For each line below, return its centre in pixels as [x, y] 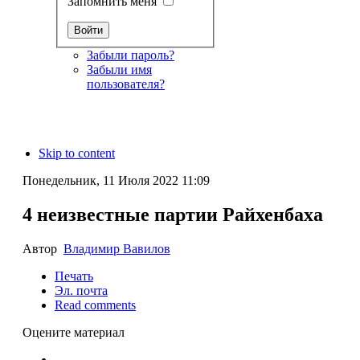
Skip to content [77, 153]
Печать [74, 276]
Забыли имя [119, 70]
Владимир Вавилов [117, 249]
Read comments [95, 305]
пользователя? [125, 84]
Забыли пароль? [130, 55]
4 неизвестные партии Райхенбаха [172, 215]
